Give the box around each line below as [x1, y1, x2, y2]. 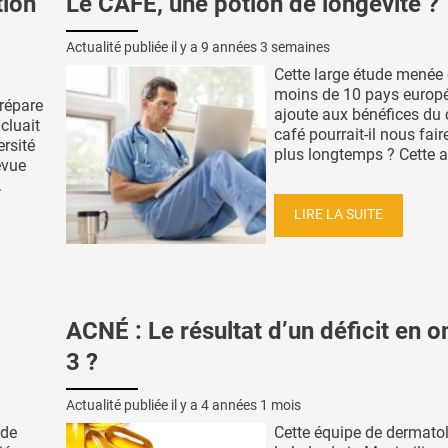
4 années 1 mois [201, 396, 301, 413]
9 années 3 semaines [201, 38, 330, 55]
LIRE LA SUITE [294, 206, 383, 224]
